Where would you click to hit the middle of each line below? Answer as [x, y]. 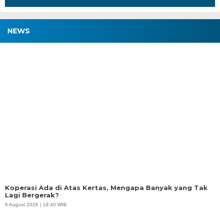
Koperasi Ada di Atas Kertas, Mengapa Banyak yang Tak [106, 188]
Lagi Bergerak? [32, 195]
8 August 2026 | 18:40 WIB [36, 205]
